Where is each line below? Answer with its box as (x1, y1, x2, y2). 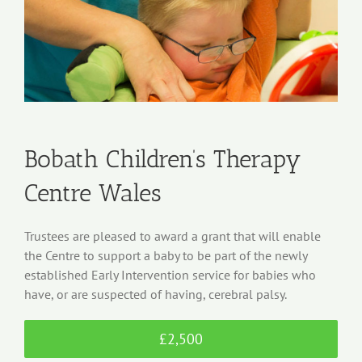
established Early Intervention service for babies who (23, 266, 316, 283)
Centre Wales (23, 178, 162, 208)
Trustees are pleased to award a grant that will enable (23, 227, 321, 244)
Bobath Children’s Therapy (23, 144, 301, 174)
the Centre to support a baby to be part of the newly (23, 246, 307, 263)
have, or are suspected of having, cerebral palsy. (23, 285, 287, 302)
